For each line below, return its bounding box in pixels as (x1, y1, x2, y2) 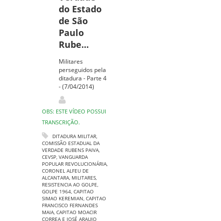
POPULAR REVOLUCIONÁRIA (42, 160, 107, 167)
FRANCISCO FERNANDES (42, 202, 98, 209)
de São (59, 15, 88, 27)
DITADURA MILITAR (52, 133, 96, 140)
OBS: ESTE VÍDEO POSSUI (42, 108, 106, 115)
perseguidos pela (59, 66, 107, 74)
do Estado (59, 3, 102, 15)
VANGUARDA (59, 153, 88, 160)
